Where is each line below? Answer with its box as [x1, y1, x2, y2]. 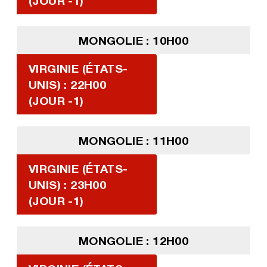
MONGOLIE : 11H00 [78, 133, 189, 148]
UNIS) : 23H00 [28, 178, 107, 192]
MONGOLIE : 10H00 [78, 33, 189, 48]
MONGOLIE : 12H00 [78, 234, 189, 248]
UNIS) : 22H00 [28, 77, 107, 92]
